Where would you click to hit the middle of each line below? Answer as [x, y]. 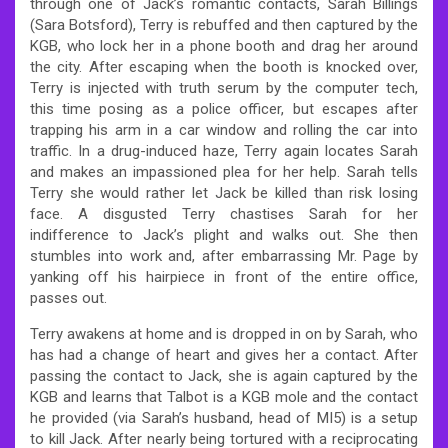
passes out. [68, 297]
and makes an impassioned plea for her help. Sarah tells [224, 171]
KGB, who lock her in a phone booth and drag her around [224, 45]
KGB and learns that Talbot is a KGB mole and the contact [224, 396]
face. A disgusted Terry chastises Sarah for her [224, 213]
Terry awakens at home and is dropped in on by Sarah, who [224, 333]
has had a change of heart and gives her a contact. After [224, 354]
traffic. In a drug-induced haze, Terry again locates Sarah [224, 150]
